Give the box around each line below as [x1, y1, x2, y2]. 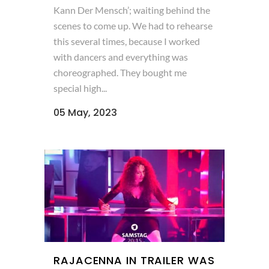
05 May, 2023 [53, 106, 117, 120]
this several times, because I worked [53, 35, 200, 47]
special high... [53, 82, 107, 94]
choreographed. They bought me [53, 67, 187, 79]
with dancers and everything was [53, 51, 188, 63]
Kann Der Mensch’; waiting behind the [53, 4, 210, 16]
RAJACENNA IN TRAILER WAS [53, 252, 215, 268]
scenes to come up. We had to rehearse [53, 20, 213, 32]
